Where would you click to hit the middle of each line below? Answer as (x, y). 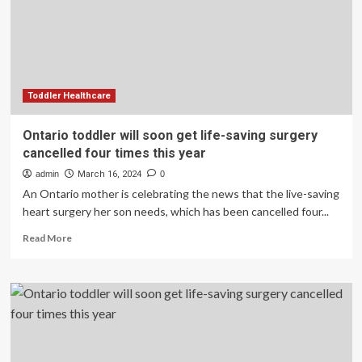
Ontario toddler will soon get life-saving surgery (170, 135)
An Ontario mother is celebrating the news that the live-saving (181, 194)
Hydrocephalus (105, 34)
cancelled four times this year (114, 153)
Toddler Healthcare (69, 96)
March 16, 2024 (109, 174)
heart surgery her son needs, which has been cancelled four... (175, 211)
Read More (47, 238)
